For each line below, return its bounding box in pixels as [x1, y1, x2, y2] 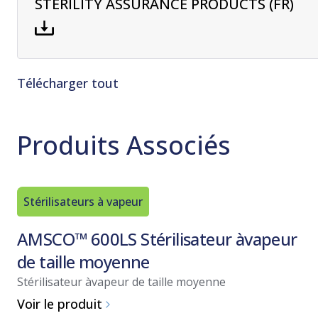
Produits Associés [17, 127, 231, 163]
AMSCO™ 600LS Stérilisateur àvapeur [17, 226, 297, 251]
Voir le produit [17, 295, 102, 313]
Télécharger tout [17, 74, 119, 92]
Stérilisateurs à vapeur [23, 193, 143, 209]
